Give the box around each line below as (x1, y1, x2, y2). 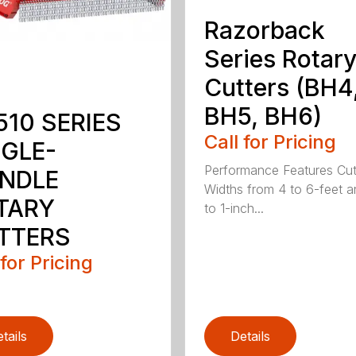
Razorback (203, 16, 325, 45)
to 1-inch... (203, 200, 264, 217)
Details (230, 327, 270, 344)
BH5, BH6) (203, 102, 322, 131)
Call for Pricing (203, 130, 336, 154)
